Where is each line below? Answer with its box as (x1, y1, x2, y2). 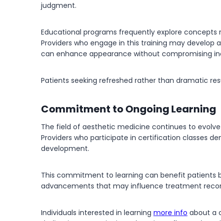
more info (153, 208, 187, 218)
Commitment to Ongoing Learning (41, 102, 216, 116)
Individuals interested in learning (41, 208, 153, 218)
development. (41, 144, 89, 153)
